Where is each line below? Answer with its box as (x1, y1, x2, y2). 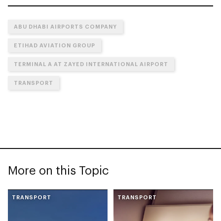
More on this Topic (8, 162, 109, 177)
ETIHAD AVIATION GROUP (14, 41, 95, 48)
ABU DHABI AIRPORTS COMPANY (14, 23, 117, 30)
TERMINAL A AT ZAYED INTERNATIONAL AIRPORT (14, 60, 168, 67)
